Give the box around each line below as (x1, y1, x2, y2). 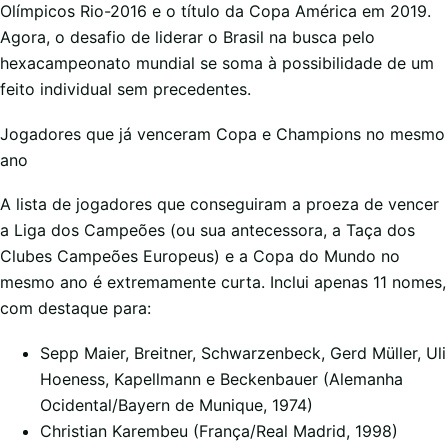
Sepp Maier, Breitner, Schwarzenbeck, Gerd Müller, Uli (40, 342, 446, 363)
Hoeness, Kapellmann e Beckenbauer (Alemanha (40, 368, 403, 389)
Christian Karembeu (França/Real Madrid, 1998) (40, 420, 398, 441)
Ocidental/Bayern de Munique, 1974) (40, 394, 313, 415)
